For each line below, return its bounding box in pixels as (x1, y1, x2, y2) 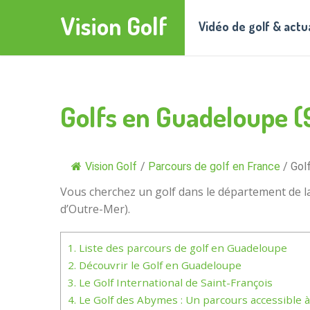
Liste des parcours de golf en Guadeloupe (76, 241, 287, 255)
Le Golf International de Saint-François (76, 275, 273, 289)
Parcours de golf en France (148, 160, 280, 173)
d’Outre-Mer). (60, 201, 130, 217)
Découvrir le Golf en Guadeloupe (76, 258, 241, 272)
